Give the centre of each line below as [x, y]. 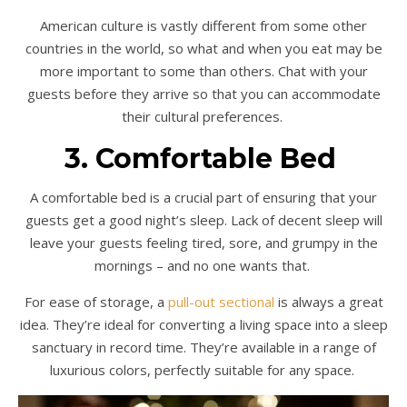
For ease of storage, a [96, 301]
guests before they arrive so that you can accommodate [203, 93]
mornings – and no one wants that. [202, 265]
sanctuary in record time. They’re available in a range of [203, 347]
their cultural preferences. [202, 116]
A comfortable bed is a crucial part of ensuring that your [203, 197]
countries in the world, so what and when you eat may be [203, 48]
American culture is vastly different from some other [203, 25]
